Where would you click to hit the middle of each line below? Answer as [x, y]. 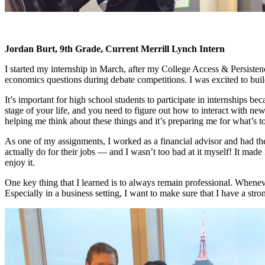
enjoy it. [20, 162]
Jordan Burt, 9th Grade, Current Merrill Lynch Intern [115, 49]
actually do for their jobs [51, 151]
